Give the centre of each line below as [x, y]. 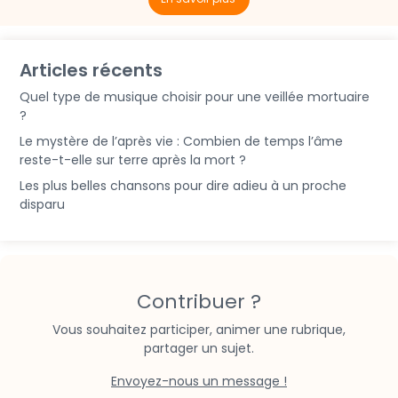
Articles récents [91, 71]
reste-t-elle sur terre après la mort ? [133, 160]
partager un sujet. [199, 349]
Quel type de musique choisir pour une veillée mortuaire [195, 97]
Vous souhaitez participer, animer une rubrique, [199, 330]
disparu [42, 205]
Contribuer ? [199, 302]
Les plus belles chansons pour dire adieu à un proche [183, 186]
